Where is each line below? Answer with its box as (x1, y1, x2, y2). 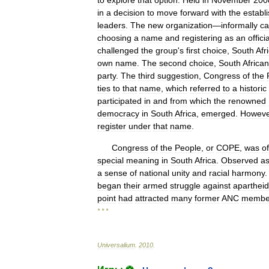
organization (166, 20, 213, 30)
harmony (232, 168, 265, 178)
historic (240, 83, 267, 93)
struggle (170, 181, 201, 190)
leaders (97, 20, 125, 30)
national (139, 168, 169, 178)
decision (113, 8, 145, 17)
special (97, 156, 124, 165)
